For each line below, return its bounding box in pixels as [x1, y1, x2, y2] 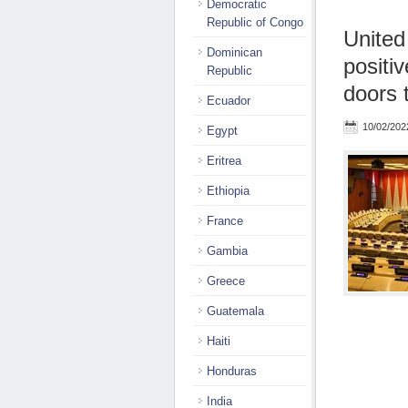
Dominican [207, 46, 262, 59]
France [207, 214, 243, 228]
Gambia [207, 244, 248, 258]
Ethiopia [207, 184, 250, 198]
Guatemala [207, 304, 264, 318]
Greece [207, 274, 245, 288]
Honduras [207, 364, 257, 378]
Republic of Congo [207, 15, 303, 29]
